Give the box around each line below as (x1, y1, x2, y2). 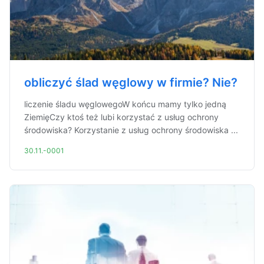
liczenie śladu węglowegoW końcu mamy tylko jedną (24, 99, 226, 109)
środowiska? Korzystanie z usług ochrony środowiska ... (24, 125, 238, 135)
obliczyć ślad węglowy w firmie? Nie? (24, 75, 237, 90)
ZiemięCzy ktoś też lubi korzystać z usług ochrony (24, 112, 219, 122)
